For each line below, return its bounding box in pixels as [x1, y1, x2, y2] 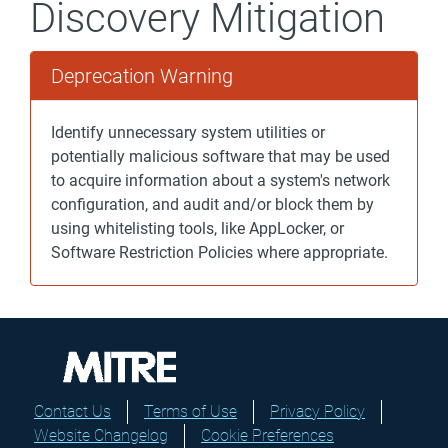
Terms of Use [144, 402, 237, 421]
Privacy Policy [270, 402, 365, 421]
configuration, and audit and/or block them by [51, 195, 374, 214]
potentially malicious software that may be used [51, 147, 390, 166]
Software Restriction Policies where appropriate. [51, 243, 388, 262]
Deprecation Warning [51, 64, 233, 88]
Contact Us [34, 402, 111, 421]
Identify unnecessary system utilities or [51, 123, 325, 142]
